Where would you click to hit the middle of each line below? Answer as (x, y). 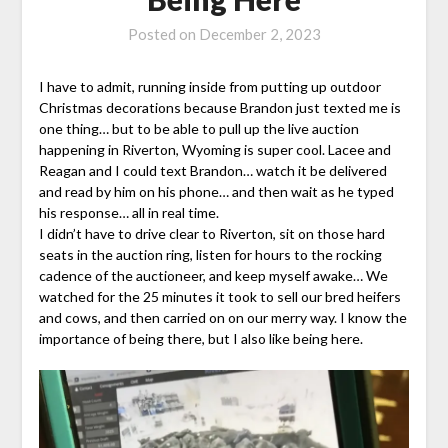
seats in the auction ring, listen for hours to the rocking (210, 255)
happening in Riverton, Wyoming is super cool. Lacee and (214, 150)
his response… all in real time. (128, 213)
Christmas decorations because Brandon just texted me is (219, 108)
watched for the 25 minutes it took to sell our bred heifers (219, 297)
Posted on (163, 34)
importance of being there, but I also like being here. (200, 339)
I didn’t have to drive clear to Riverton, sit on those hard (211, 234)
